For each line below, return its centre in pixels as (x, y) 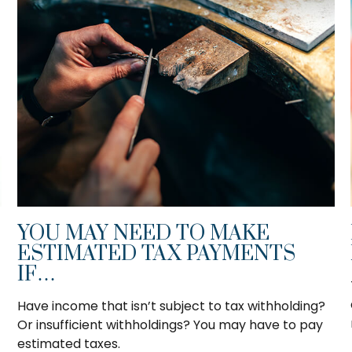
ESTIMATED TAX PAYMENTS (157, 255)
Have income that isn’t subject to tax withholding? (172, 306)
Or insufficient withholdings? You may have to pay (170, 325)
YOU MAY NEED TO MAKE (144, 234)
